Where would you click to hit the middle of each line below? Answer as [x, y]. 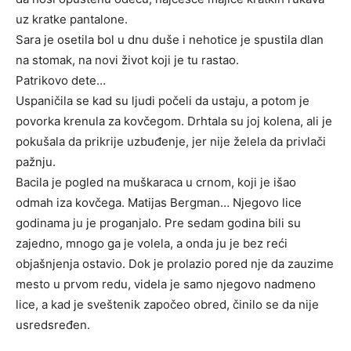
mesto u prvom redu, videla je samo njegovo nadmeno [166, 284]
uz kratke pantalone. [72, 19]
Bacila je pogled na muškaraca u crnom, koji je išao [156, 182]
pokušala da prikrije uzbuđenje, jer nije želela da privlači [171, 141]
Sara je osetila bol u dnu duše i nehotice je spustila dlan [170, 40]
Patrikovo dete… [61, 80]
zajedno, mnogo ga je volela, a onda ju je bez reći [152, 243]
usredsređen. [53, 325]
